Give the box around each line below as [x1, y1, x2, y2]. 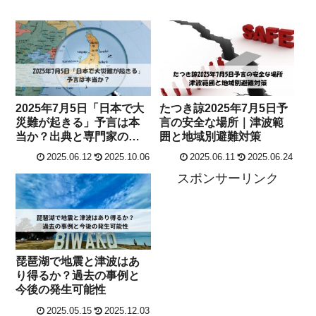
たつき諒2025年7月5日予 [159, 102, 288, 114]
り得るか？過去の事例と [16, 269, 140, 282]
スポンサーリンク [176, 171, 279, 186]
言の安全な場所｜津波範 [159, 116, 284, 128]
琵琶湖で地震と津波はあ [16, 255, 140, 268]
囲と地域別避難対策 [159, 130, 262, 142]
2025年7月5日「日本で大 [16, 102, 145, 114]
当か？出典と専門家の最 [16, 130, 140, 142]
